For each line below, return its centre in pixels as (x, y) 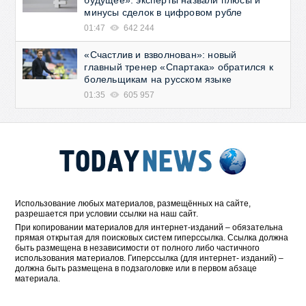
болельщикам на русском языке (158, 79)
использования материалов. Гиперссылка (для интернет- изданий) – (150, 258)
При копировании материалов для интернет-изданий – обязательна (149, 227)
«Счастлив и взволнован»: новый (161, 55)
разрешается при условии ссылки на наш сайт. (107, 214)
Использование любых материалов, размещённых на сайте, (133, 204)
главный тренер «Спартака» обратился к (179, 67)
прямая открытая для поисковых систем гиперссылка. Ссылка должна (152, 238)
